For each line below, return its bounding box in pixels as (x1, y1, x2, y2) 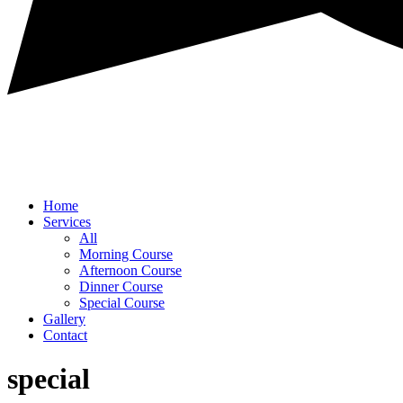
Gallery (43, 310, 85, 327)
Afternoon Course (79, 262, 182, 278)
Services (43, 213, 91, 229)
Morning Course (79, 246, 173, 262)
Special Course (79, 294, 165, 310)
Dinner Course (79, 278, 163, 294)
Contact (43, 327, 87, 343)
